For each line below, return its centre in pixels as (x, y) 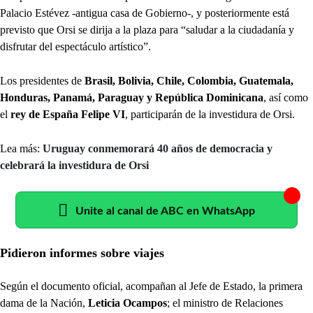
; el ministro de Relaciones (225, 303)
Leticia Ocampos (128, 303)
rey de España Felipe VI (68, 114)
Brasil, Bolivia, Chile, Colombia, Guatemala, (188, 80)
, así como (286, 97)
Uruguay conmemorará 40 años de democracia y (158, 148)
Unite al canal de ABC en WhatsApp (165, 211)
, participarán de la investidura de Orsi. (210, 114)
